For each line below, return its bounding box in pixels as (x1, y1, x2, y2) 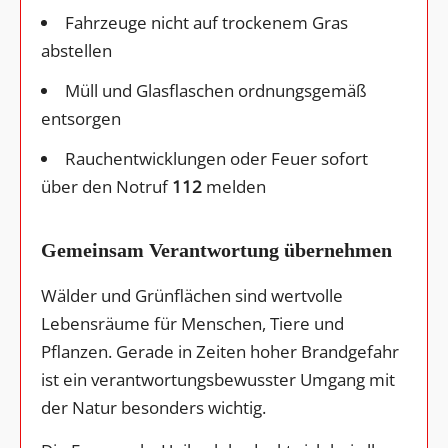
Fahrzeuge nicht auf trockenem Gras (65, 10, 348, 34)
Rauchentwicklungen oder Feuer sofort (65, 146, 368, 170)
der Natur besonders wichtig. (41, 395, 266, 419)
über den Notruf (41, 174, 172, 198)
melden (202, 174, 266, 198)
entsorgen (41, 106, 121, 130)
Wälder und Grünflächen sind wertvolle (41, 283, 343, 307)
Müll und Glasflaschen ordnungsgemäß (65, 78, 367, 102)
